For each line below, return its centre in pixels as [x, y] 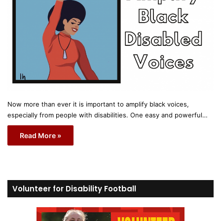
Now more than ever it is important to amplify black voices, [98, 104]
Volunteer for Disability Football [74, 188]
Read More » [40, 135]
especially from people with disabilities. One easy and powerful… [108, 115]
